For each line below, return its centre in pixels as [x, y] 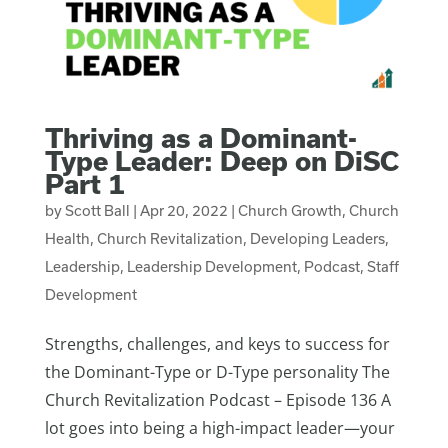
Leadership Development [211, 267]
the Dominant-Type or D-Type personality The [217, 372]
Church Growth [289, 211]
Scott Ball [97, 211]
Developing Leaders [317, 239]
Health [67, 239]
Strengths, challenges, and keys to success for [217, 344]
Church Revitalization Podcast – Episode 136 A [217, 400]
